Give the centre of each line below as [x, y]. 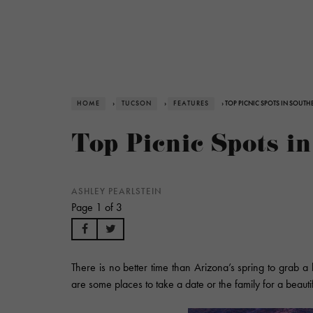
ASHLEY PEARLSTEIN [117, 191]
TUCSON [137, 103]
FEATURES [191, 103]
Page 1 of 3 [97, 207]
